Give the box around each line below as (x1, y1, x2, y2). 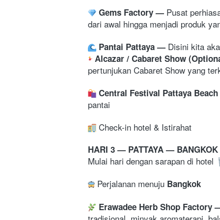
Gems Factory (99, 6, 156, 18)
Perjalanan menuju (97, 177, 167, 190)
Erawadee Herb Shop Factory (96, 200, 215, 213)
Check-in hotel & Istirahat (96, 120, 192, 133)
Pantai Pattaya (99, 40, 157, 53)
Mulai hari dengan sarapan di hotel (88, 154, 216, 167)
